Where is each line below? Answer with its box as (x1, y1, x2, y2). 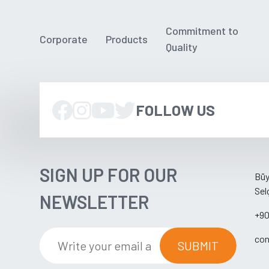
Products (106, 32, 148, 46)
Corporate (40, 32, 88, 46)
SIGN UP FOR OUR (40, 164, 177, 186)
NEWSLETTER (40, 191, 149, 213)
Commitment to (166, 24, 238, 37)
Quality (166, 40, 198, 53)
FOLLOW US (136, 100, 215, 119)
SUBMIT (178, 238, 219, 253)
